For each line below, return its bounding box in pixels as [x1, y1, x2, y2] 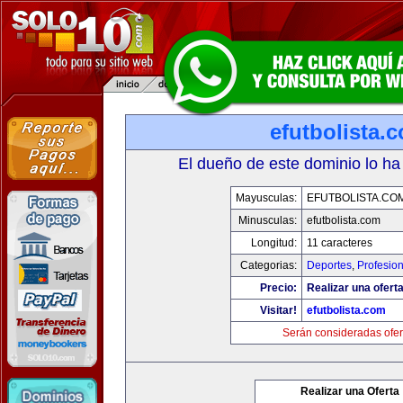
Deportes [307, 259, 352, 272]
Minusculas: [238, 214, 297, 227]
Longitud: [251, 237, 297, 249]
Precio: [260, 282, 297, 294]
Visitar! [260, 304, 297, 317]
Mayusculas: [236, 192, 297, 204]
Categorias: [240, 259, 297, 272]
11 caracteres [307, 237, 372, 249]
